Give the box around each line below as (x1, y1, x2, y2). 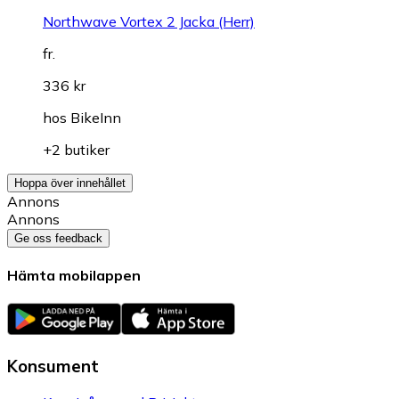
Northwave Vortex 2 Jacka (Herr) (43, 12, 255, 30)
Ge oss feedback (14, 231, 102, 245)
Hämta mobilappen (7, 265, 141, 284)
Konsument (7, 354, 99, 377)
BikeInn (70, 108, 121, 126)
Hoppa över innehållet (14, 175, 126, 190)
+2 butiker (43, 140, 110, 159)
